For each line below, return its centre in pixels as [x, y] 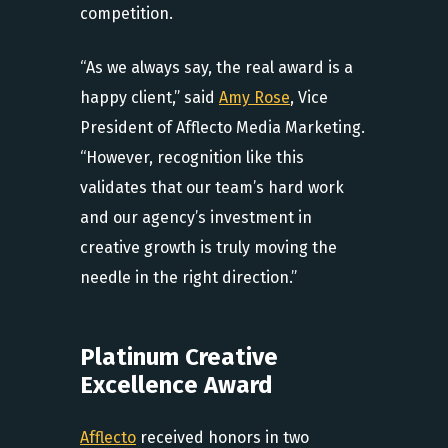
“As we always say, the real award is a [216, 68]
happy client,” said [149, 98]
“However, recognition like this [192, 158]
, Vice [309, 98]
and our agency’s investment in [196, 218]
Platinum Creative [179, 357]
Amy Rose [254, 98]
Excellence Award [176, 385]
